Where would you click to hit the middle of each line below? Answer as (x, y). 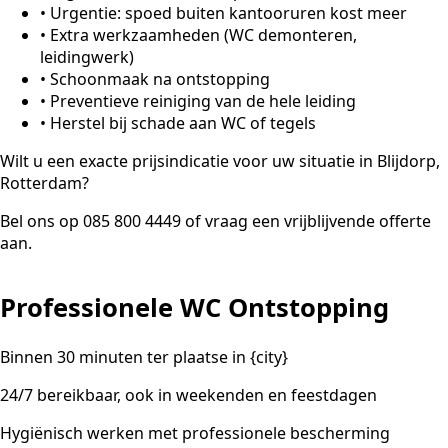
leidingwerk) (87, 57)
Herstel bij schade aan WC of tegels (183, 123)
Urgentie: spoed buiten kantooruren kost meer (228, 13)
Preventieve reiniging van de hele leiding (203, 101)
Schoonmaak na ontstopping (160, 79)
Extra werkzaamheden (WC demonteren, (203, 35)
